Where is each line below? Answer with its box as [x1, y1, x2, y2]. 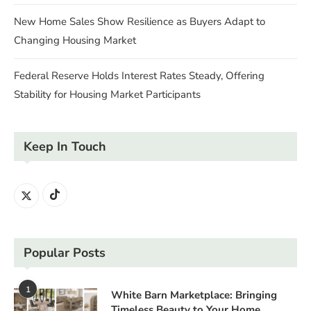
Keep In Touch [24, 138, 106, 155]
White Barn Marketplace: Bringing [111, 288, 277, 303]
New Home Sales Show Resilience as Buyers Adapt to [14, 15, 265, 29]
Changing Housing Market [14, 33, 136, 48]
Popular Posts [24, 244, 106, 262]
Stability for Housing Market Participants [14, 87, 201, 102]
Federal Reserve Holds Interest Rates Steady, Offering [14, 69, 264, 83]
